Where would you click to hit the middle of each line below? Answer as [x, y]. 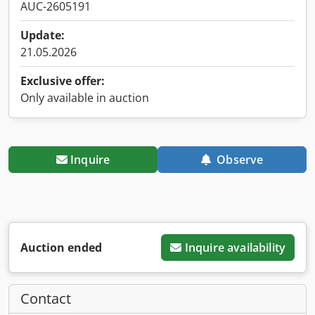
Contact [46, 298]
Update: [43, 35]
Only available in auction [85, 97]
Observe [240, 159]
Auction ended [61, 247]
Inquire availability [235, 247]
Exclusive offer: [63, 81]
